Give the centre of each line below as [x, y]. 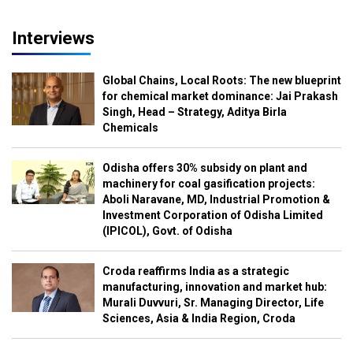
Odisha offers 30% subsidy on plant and [204, 167]
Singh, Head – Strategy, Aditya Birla [194, 111]
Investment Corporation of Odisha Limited [212, 215]
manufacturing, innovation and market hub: [214, 286]
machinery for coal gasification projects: [208, 183]
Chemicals [130, 127]
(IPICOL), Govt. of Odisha [167, 230]
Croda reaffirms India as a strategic [195, 271]
